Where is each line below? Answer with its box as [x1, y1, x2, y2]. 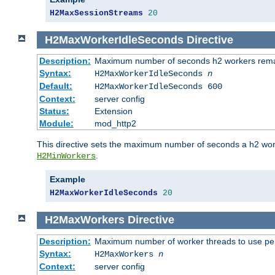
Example [50, 174, 85, 185]
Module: [39, 118, 74, 129]
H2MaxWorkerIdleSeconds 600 [94, 82, 222, 92]
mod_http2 [94, 118, 136, 129]
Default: [39, 81, 72, 91]
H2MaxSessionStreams [50, 8, 143, 18]
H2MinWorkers [37, 151, 96, 161]
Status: [39, 106, 69, 117]
